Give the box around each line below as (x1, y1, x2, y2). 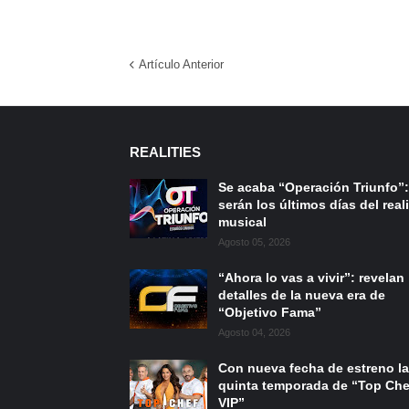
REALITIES (130, 143, 201, 160)
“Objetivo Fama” (218, 304, 321, 320)
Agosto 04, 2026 (218, 326, 290, 338)
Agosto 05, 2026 (218, 236, 290, 247)
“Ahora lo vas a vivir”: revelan (218, 269, 404, 285)
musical (218, 214, 267, 229)
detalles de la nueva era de (218, 287, 385, 302)
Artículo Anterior (139, 57, 224, 71)
